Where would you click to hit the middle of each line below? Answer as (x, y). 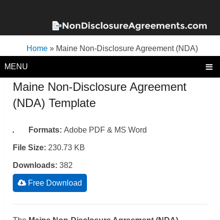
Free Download (54, 183)
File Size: (31, 148)
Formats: (46, 130)
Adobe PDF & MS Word (106, 130)
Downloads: (36, 165)
